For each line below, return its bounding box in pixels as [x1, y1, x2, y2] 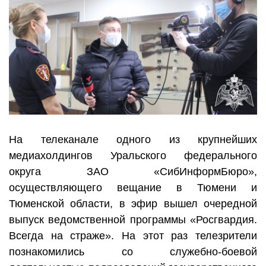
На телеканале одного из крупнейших [9, 134, 257, 146]
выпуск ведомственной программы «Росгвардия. [9, 214, 257, 226]
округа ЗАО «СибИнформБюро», [9, 166, 257, 178]
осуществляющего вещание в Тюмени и [9, 182, 257, 194]
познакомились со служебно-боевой [9, 246, 257, 258]
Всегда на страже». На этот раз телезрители [9, 230, 257, 242]
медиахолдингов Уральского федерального [9, 150, 257, 162]
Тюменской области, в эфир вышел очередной [9, 198, 257, 210]
